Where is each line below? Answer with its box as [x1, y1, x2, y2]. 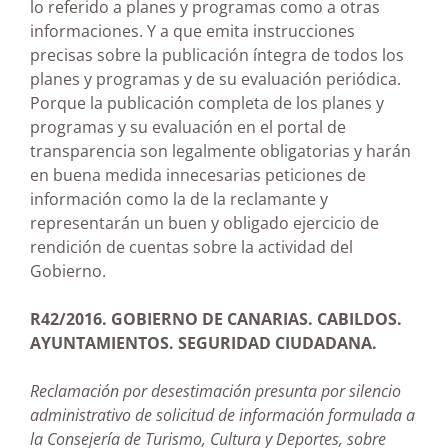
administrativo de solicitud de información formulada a [30, 404, 415, 427]
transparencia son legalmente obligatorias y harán [30, 140, 411, 163]
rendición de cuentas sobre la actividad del [30, 236, 353, 259]
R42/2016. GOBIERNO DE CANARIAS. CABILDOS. [30, 308, 402, 331]
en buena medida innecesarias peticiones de [30, 164, 366, 187]
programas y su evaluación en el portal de [30, 116, 346, 139]
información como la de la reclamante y [30, 188, 328, 211]
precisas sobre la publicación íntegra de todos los [30, 44, 404, 67]
